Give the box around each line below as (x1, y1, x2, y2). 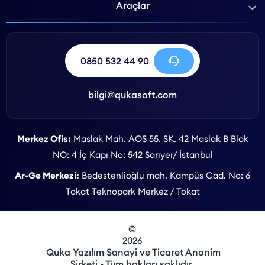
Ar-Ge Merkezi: (15, 169, 79, 181)
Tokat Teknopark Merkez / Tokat (65, 185, 200, 197)
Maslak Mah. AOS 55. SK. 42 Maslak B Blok (70, 132, 248, 144)
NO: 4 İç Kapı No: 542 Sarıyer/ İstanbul (52, 148, 213, 160)
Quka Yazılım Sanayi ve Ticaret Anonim (44, 245, 221, 258)
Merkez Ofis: (17, 132, 71, 144)
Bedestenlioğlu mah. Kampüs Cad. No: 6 (79, 169, 250, 181)
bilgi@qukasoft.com (88, 88, 177, 101)
